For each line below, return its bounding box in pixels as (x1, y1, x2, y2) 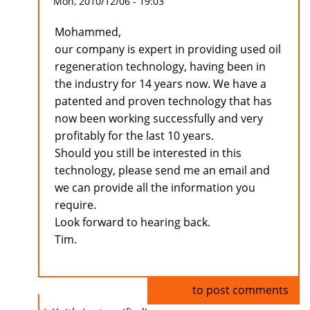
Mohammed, (55, 24, 121, 40)
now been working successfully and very (55, 111, 263, 127)
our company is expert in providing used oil (55, 42, 281, 57)
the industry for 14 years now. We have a (55, 76, 266, 92)
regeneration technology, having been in (55, 59, 266, 75)
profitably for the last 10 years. (55, 128, 214, 144)
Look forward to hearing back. (55, 215, 210, 230)
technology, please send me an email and (55, 163, 270, 179)
